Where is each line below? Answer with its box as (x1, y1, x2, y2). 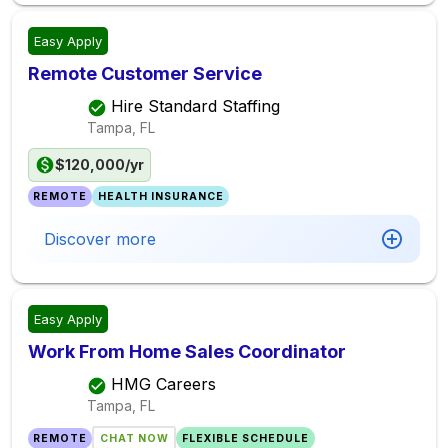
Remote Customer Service (28, 63, 262, 84)
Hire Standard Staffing (111, 96, 280, 117)
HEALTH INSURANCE (97, 190, 224, 203)
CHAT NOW (99, 432, 169, 445)
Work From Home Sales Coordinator (28, 341, 346, 362)
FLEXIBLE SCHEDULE (181, 432, 309, 445)
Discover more (44, 229, 156, 249)
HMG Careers (111, 374, 216, 395)
